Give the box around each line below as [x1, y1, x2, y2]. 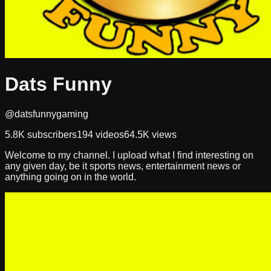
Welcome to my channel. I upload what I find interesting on [5, 149, 253, 160]
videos [93, 129, 124, 140]
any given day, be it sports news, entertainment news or [5, 160, 241, 171]
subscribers [25, 129, 77, 140]
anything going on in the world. [5, 171, 136, 182]
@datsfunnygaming [5, 108, 88, 119]
